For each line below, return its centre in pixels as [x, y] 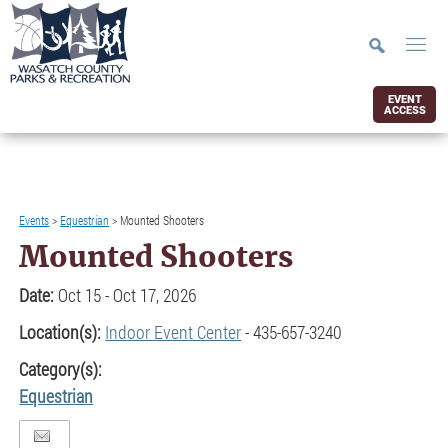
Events [34, 220]
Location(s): [62, 332]
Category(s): [61, 369]
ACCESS [404, 110]
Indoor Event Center [173, 332]
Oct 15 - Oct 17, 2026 [127, 295]
